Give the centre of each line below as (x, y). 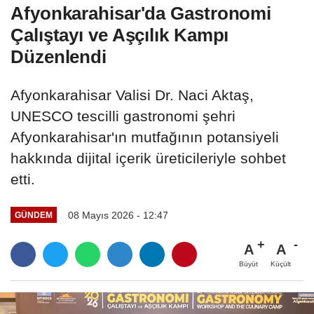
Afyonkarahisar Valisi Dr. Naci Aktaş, (132, 95)
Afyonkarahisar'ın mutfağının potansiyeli (145, 137)
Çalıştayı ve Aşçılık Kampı (120, 35)
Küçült (281, 264)
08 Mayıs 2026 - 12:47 (118, 215)
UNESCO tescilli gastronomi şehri (123, 116)
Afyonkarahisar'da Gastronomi (141, 13)
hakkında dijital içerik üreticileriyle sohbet (148, 158)
